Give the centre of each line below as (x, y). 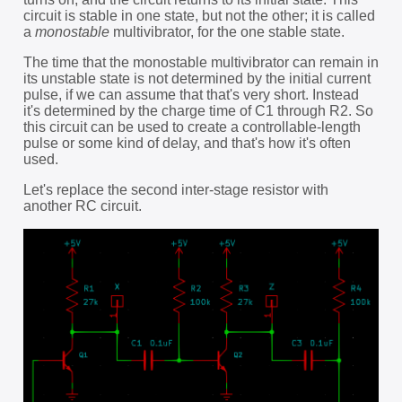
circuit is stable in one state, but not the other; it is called (199, 16)
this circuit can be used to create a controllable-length (192, 127)
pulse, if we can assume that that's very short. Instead (191, 95)
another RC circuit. (82, 206)
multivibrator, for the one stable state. (227, 32)
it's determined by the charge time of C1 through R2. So (198, 111)
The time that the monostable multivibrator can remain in (201, 63)
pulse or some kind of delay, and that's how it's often (187, 144)
